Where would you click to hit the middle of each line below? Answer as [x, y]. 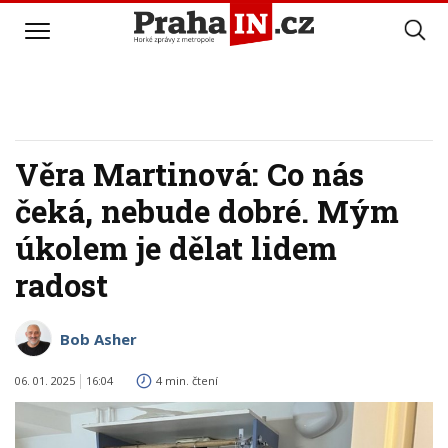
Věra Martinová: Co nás [189, 174]
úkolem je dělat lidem [176, 248]
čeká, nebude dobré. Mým [207, 211]
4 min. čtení [187, 380]
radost [61, 285]
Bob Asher [98, 339]
